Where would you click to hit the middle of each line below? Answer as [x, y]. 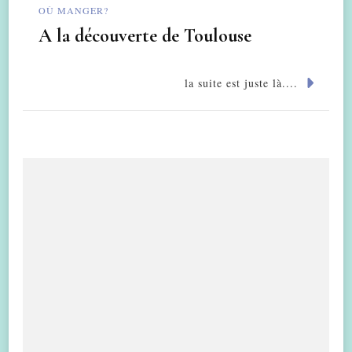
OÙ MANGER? [73, 10]
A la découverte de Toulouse [145, 36]
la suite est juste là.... [241, 83]
